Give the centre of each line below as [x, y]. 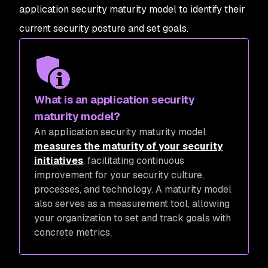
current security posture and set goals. [105, 28]
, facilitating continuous [134, 161]
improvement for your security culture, [119, 175]
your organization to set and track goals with [133, 218]
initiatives [59, 161]
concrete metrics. [74, 232]
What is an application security [115, 100]
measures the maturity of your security [128, 146]
